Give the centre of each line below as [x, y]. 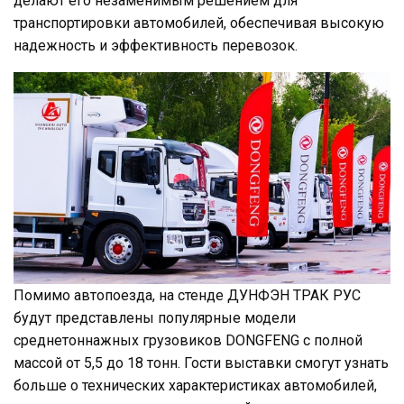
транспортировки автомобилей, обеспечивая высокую [199, 23]
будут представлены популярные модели [155, 317]
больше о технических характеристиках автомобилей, [195, 385]
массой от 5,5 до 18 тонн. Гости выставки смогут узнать [201, 363]
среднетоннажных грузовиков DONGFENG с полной [188, 340]
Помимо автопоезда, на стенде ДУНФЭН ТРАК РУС [187, 295]
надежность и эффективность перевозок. [156, 45]
